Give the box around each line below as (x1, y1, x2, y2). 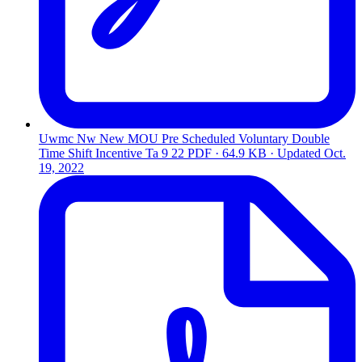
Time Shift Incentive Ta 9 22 (39, 145, 184, 160)
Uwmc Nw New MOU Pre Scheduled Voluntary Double (39, 131, 330, 145)
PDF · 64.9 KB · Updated (187, 145, 324, 160)
